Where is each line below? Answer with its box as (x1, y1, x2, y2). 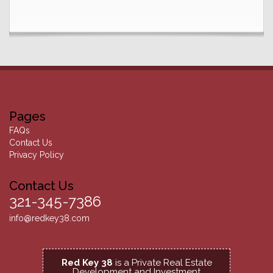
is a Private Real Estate (112, 257, 212, 268)
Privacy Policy (9, 150, 64, 160)
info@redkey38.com (9, 213, 90, 223)
